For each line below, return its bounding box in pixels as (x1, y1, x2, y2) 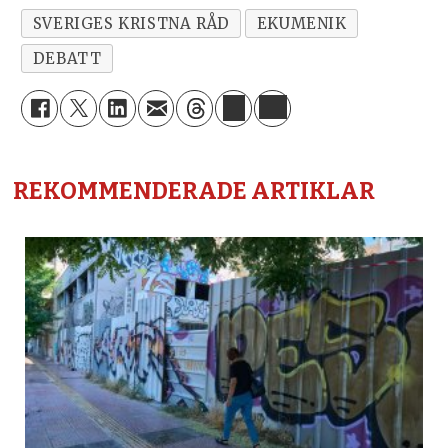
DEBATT (32, 48, 102, 68)
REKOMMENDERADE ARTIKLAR (13, 177, 376, 206)
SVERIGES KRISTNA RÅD (32, 13, 230, 33)
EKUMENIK (256, 13, 347, 33)
